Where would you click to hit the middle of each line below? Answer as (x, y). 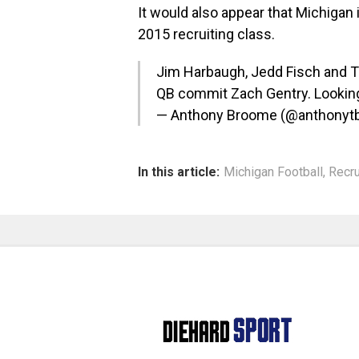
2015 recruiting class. (206, 34)
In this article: (179, 172)
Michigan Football (273, 172)
